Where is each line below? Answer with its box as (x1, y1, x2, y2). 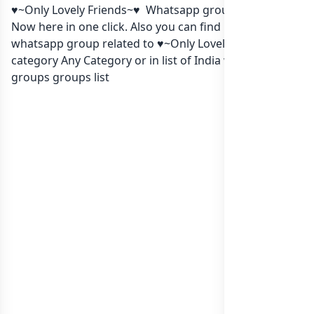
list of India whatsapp (162, 53, 276, 68)
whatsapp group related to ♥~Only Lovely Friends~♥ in (11, 36, 301, 51)
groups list (50, 69, 109, 85)
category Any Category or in (11, 53, 162, 68)
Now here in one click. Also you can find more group (11, 19, 288, 34)
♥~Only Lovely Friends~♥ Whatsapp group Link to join (11, 2, 296, 18)
